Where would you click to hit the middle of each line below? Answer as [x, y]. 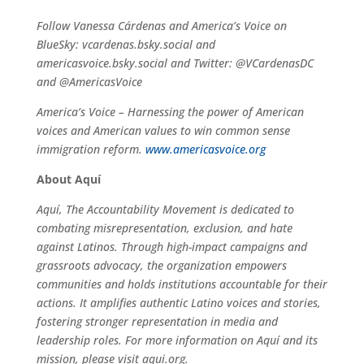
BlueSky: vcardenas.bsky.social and [126, 44]
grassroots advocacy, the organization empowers [161, 265]
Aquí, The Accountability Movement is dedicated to [165, 209]
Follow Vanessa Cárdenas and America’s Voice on [161, 25]
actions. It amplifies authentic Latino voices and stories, [178, 302]
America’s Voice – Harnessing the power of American [170, 111]
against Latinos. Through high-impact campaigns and [171, 246]
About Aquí [68, 179]
